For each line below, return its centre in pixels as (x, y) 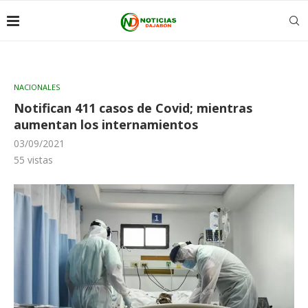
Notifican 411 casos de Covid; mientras (133, 108)
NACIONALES (37, 87)
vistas (39, 160)
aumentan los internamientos (106, 124)
